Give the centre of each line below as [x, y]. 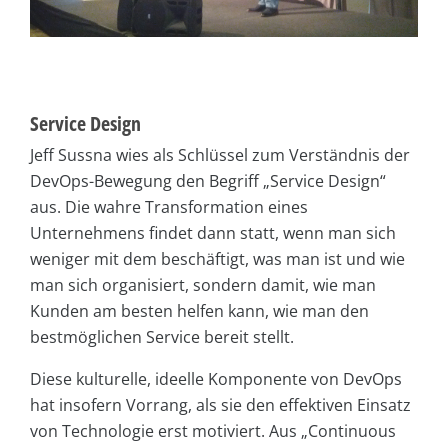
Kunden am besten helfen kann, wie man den [199, 311]
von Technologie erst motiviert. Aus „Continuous [213, 431]
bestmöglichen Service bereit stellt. [162, 337]
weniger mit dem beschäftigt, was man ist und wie [217, 259]
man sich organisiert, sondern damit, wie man [203, 285]
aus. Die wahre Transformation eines [169, 207]
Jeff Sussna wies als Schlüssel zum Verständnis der [220, 155]
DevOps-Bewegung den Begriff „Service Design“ [208, 181]
